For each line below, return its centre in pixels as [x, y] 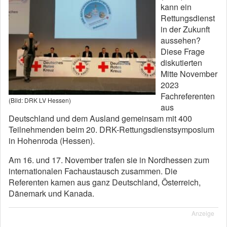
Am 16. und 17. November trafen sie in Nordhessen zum [109, 160]
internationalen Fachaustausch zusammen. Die [93, 171]
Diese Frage [183, 51]
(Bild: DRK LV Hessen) [40, 100]
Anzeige [203, 213]
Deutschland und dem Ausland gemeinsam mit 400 [100, 118]
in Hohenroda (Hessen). [52, 141]
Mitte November [189, 74]
